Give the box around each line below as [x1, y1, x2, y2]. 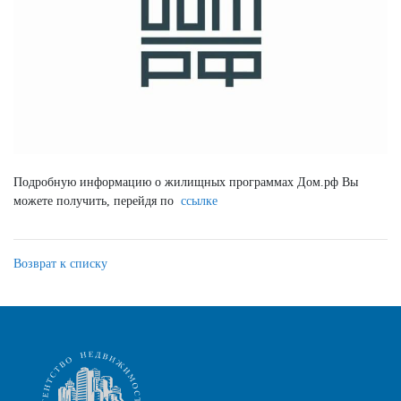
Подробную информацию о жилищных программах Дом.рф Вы [13, 175, 358, 189]
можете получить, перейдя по [13, 193, 181, 208]
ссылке [181, 193, 218, 208]
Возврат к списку [13, 256, 107, 270]
